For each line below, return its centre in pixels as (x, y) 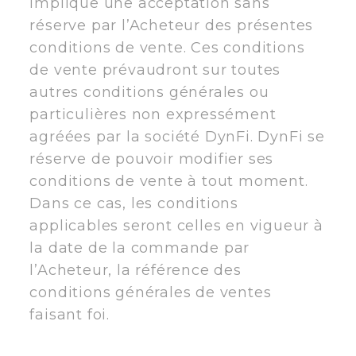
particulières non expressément (153, 114)
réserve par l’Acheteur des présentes (172, 25)
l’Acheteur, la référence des (135, 270)
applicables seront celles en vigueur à (176, 225)
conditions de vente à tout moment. (169, 181)
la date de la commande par (140, 248)
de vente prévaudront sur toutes (155, 70)
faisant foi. (70, 314)
